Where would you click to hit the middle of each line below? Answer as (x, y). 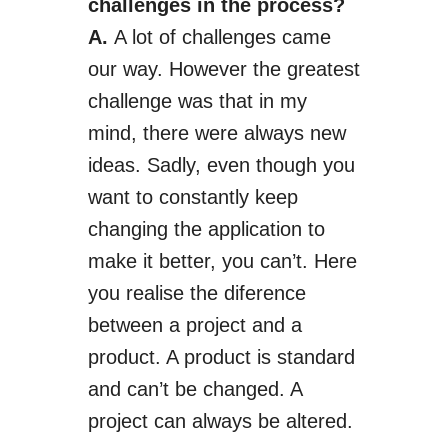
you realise (135, 293)
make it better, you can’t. (200, 261)
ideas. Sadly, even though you (221, 165)
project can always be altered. (220, 421)
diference (264, 293)
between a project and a (194, 325)
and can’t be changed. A (194, 389)
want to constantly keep (192, 197)
